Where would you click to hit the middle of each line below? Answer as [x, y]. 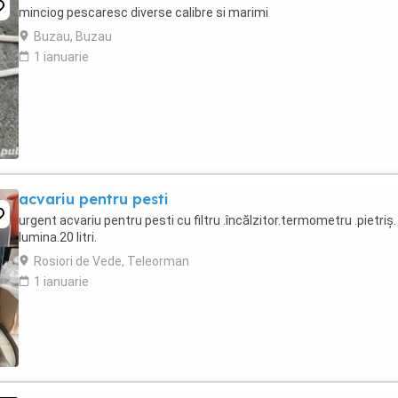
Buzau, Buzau [73, 36]
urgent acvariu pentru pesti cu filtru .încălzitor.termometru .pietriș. [207, 220]
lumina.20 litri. [58, 237]
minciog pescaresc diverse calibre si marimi [143, 12]
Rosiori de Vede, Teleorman [111, 261]
